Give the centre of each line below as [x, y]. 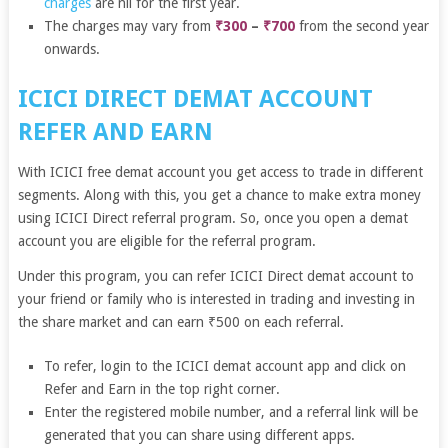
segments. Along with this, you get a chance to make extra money [219, 194]
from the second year [362, 25]
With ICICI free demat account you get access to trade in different [220, 171]
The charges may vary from [128, 25]
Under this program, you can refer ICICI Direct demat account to [215, 275]
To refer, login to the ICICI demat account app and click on [225, 365]
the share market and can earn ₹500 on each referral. [180, 321]
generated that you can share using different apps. [200, 434]
